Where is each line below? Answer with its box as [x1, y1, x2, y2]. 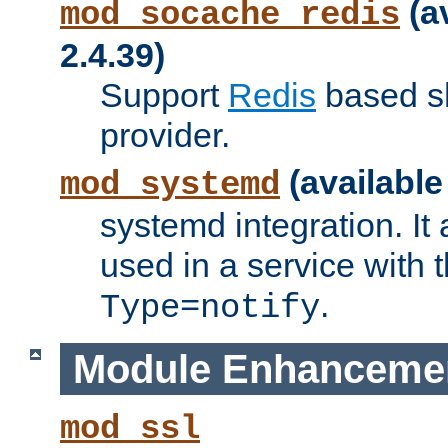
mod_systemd [60, 166, 280, 205]
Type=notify [100, 289, 320, 328]
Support [100, 76, 228, 115]
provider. [100, 116, 230, 155]
